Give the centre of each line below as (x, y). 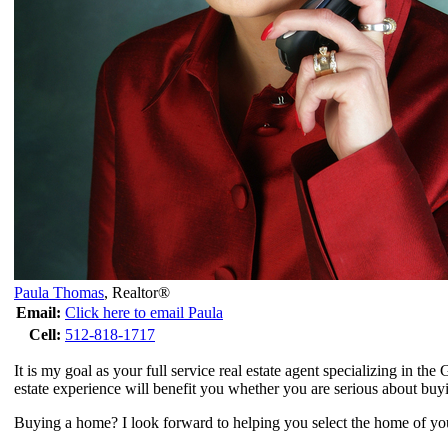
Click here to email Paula (144, 312)
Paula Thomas (59, 292)
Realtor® (141, 292)
